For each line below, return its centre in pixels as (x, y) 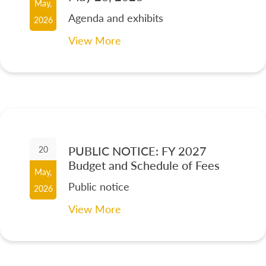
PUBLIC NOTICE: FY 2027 (138, 151)
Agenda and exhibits (116, 18)
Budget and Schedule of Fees (144, 165)
